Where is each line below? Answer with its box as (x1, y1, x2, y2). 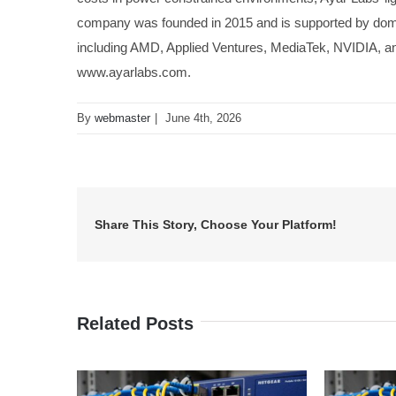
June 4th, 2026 (165, 111, 241, 126)
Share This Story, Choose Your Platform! (95, 217, 337, 232)
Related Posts (77, 314, 194, 334)
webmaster (95, 111, 150, 126)
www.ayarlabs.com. (77, 65, 191, 80)
